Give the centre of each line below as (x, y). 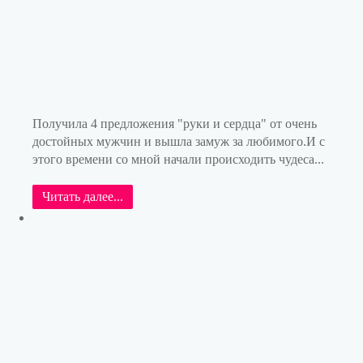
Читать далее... (83, 197)
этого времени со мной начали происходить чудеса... (178, 160)
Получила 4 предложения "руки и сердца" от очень (175, 124)
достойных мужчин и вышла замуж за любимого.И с (179, 142)
